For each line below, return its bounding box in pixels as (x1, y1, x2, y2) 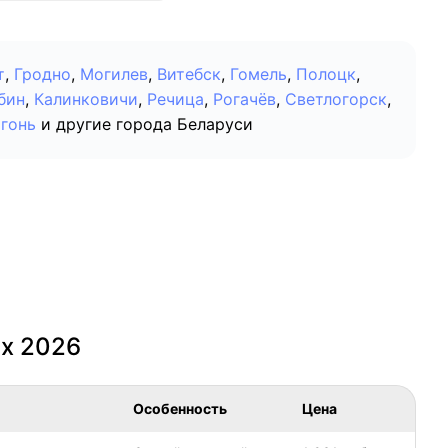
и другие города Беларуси (41, 114, 253, 135)
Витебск (157, 64, 221, 85)
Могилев (80, 64, 148, 85)
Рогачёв (213, 89, 276, 110)
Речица (147, 89, 204, 110)
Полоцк (296, 64, 356, 85)
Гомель (230, 64, 287, 85)
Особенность (133, 399, 227, 417)
